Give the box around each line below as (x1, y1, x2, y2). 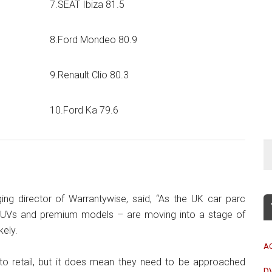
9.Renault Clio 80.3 (50, 69, 129, 81)
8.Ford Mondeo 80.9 (50, 34, 137, 46)
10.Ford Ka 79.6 (50, 104, 118, 116)
